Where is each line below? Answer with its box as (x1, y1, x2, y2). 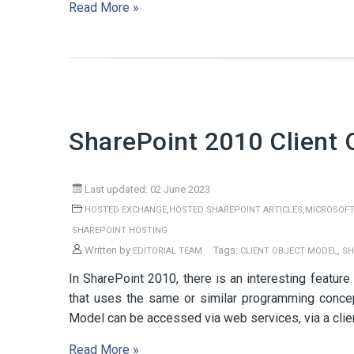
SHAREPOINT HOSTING (72, 225, 168, 235)
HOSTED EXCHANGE (85, 205, 167, 215)
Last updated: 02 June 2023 (82, 183, 210, 195)
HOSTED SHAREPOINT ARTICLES (169, 205, 303, 215)
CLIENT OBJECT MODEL (240, 246, 337, 256)
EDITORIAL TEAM (133, 246, 202, 256)
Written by (82, 244, 133, 256)
